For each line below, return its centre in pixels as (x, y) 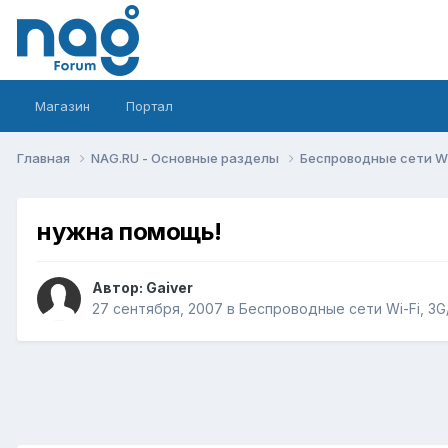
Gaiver (169, 288)
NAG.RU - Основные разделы (186, 157)
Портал (149, 106)
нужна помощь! (129, 231)
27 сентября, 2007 (157, 309)
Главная (45, 157)
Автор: (119, 288)
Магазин (62, 106)
